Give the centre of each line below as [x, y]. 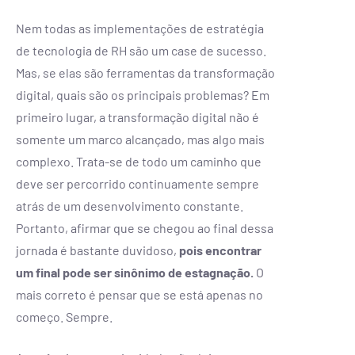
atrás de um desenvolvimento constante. [130, 205]
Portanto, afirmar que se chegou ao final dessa [145, 227]
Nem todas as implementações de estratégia [140, 28]
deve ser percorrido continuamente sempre [137, 183]
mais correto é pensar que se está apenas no [139, 294]
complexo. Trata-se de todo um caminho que [139, 161]
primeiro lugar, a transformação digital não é [137, 116]
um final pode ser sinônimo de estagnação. [135, 272]
